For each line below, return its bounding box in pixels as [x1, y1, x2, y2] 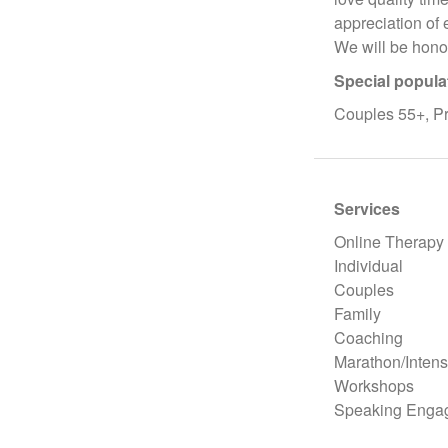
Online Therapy [334, 230, 444, 253]
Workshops [334, 374, 414, 397]
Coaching [334, 326, 403, 349]
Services [334, 197, 400, 220]
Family [334, 302, 381, 325]
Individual [334, 254, 403, 277]
